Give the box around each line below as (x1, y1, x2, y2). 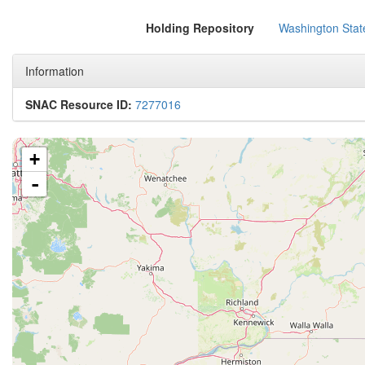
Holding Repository (145, 20, 254, 36)
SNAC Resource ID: (25, 96, 132, 112)
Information (25, 63, 84, 79)
